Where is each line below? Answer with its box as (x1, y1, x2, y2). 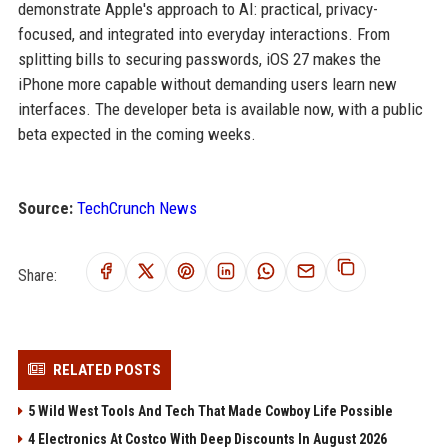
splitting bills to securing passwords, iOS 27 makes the (17, 49, 381, 69)
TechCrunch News (76, 198, 197, 218)
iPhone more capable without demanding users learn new (17, 74, 397, 94)
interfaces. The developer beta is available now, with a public (17, 99, 423, 119)
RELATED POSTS (52, 361, 161, 379)
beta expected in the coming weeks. (17, 124, 256, 144)
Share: (17, 265, 57, 285)
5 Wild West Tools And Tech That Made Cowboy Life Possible (27, 403, 393, 419)
